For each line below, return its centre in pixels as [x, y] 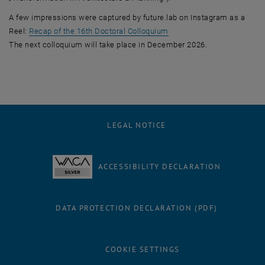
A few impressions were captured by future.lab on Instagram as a [127, 17]
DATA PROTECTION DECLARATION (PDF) [137, 208]
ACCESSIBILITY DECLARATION [159, 166]
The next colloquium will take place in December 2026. [108, 44]
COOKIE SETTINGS [143, 249]
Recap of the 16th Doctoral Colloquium [99, 31]
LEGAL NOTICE [137, 125]
